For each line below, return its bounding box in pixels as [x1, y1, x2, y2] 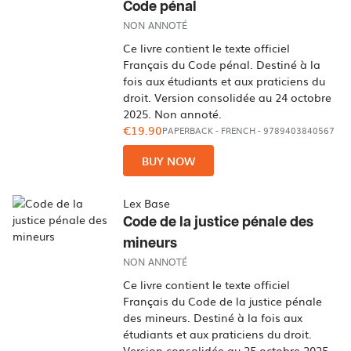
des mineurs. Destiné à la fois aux [123, 309, 303, 325]
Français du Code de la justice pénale [123, 293, 323, 309]
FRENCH [221, 124, 256, 137]
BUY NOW [142, 152, 196, 169]
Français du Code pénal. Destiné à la [123, 56, 321, 72]
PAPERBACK [162, 124, 214, 137]
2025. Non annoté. [123, 106, 223, 121]
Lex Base [123, 195, 171, 211]
